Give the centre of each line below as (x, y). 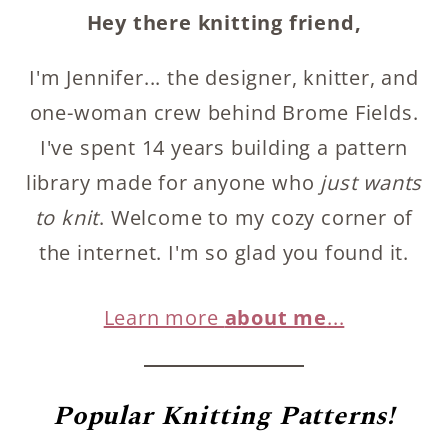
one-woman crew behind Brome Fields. (224, 112)
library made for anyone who (173, 182)
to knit (67, 217)
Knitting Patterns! (277, 415)
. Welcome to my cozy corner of (256, 217)
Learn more (164, 317)
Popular (103, 415)
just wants (371, 182)
